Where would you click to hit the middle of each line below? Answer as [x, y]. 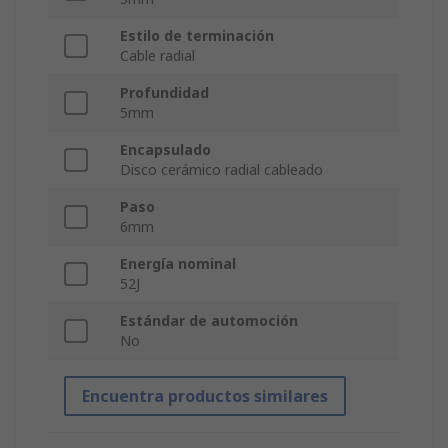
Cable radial [157, 56]
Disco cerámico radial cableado [221, 170]
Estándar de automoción [209, 321]
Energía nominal [178, 264]
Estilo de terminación [197, 36]
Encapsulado [165, 150]
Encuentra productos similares [205, 396]
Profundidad [164, 93]
